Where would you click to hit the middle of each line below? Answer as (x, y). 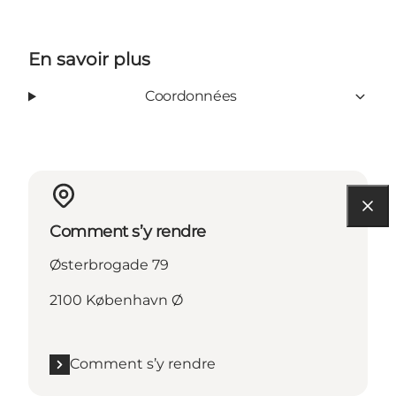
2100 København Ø (116, 301)
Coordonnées (191, 96)
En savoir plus (89, 60)
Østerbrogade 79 (109, 265)
